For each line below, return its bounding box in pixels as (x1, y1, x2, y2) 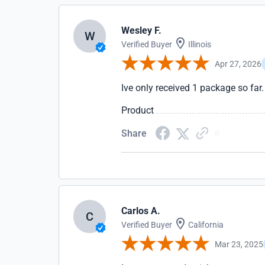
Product (121, 105, 154, 116)
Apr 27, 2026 (215, 59, 262, 69)
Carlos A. (121, 205, 161, 216)
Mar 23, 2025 (215, 239, 264, 249)
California (186, 220, 224, 230)
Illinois (186, 40, 212, 49)
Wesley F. (121, 25, 162, 36)
